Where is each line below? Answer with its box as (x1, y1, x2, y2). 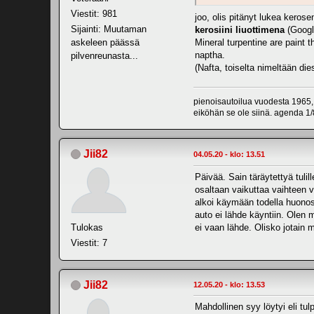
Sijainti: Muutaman (71, 23, 146, 34)
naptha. (195, 49, 225, 60)
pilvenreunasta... (71, 50, 138, 61)
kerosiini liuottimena (195, 24, 285, 35)
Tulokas (71, 221, 103, 233)
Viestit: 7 (71, 237, 107, 248)
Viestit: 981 (71, 8, 117, 19)
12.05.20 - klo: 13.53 (193, 280, 265, 289)
